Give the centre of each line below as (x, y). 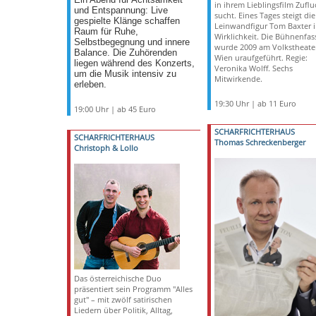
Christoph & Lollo (106, 148)
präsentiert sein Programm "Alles (133, 289)
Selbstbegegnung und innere (132, 42)
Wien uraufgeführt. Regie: (261, 57)
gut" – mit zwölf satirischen (123, 299)
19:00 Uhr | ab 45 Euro (115, 109)
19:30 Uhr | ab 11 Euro (255, 103)
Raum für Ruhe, (106, 32)
